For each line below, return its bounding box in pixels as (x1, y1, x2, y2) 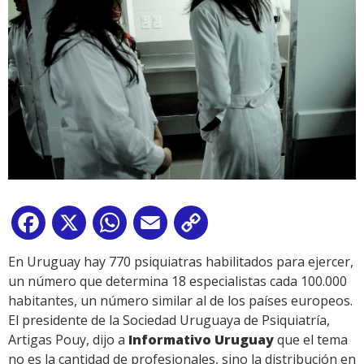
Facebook (49, 217, 107, 236)
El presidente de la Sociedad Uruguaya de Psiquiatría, (8, 311, 330, 330)
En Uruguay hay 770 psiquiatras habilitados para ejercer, (8, 253, 353, 271)
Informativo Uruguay (128, 331, 274, 349)
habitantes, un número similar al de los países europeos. (8, 292, 353, 310)
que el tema (274, 331, 348, 349)
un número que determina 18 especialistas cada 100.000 (8, 272, 347, 291)
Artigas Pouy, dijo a (8, 331, 128, 349)
